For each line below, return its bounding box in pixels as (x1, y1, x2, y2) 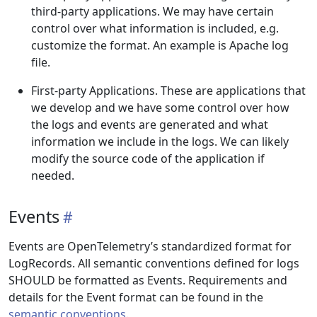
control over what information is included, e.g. (31, 21, 279, 36)
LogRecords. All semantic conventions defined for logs (8, 255, 299, 271)
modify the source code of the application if (31, 151, 265, 166)
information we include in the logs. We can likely (31, 134, 289, 149)
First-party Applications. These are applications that (31, 83, 306, 98)
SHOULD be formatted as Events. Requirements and (8, 272, 287, 288)
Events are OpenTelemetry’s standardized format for (8, 238, 292, 254)
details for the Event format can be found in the (8, 289, 263, 305)
